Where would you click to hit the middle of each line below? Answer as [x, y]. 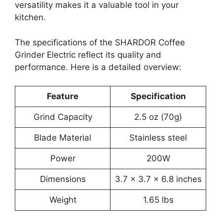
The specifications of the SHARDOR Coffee [100, 42]
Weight [63, 200]
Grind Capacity [63, 117]
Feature [63, 96]
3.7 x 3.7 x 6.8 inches [158, 179]
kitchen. [30, 18]
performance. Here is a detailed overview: [98, 67]
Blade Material [63, 138]
